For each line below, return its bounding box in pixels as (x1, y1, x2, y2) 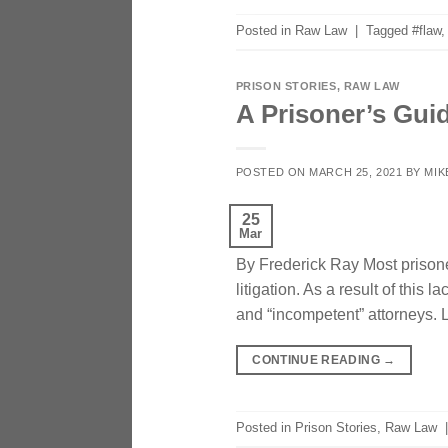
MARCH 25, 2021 (309, 165, 403, 178)
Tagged (365, 23, 412, 39)
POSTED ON (235, 165, 310, 178)
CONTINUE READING (252, 352, 384, 367)
